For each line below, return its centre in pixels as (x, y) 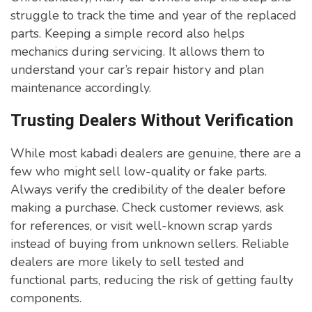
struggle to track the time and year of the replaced (154, 16)
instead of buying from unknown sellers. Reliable (150, 244)
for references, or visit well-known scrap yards (141, 226)
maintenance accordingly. (81, 88)
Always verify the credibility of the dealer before (148, 190)
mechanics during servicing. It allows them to (138, 52)
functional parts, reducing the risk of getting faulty (152, 280)
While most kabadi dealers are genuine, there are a (156, 154)
